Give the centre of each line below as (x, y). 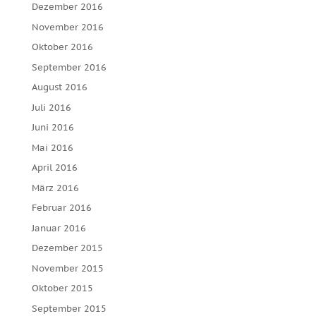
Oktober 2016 (62, 47)
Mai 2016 (52, 147)
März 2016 (55, 188)
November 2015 (67, 268)
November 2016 (67, 27)
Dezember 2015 (67, 248)
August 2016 (59, 87)
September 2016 (69, 67)
